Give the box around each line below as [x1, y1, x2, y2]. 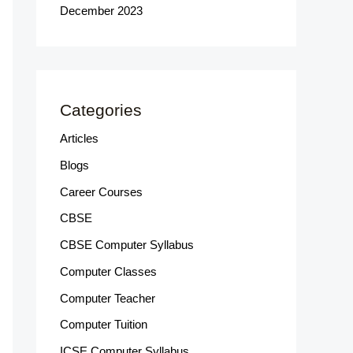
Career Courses [60, 184, 143, 199]
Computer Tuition [60, 318, 147, 332]
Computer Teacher [60, 291, 155, 305]
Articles [60, 132, 98, 146]
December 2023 [60, 4, 143, 18]
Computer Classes [60, 264, 157, 278]
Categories [60, 101, 142, 120]
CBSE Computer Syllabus [60, 238, 194, 252]
